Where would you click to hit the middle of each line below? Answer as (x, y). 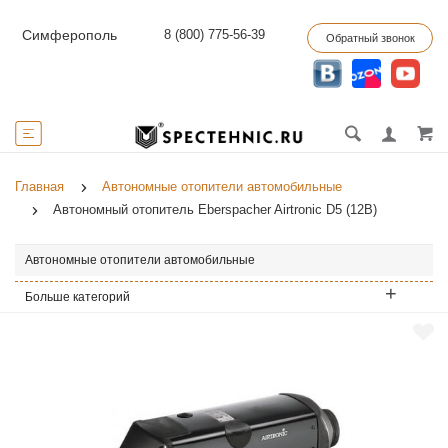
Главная (39, 186)
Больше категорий (77, 297)
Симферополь (67, 35)
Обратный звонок (370, 38)
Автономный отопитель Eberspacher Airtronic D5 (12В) (215, 209)
